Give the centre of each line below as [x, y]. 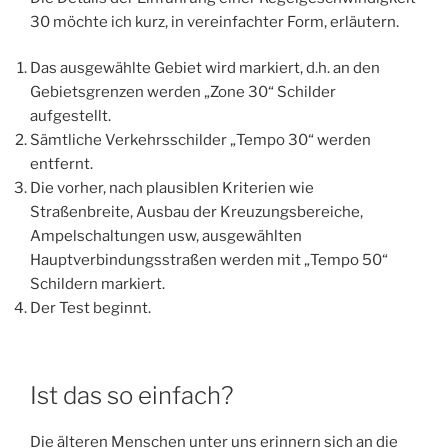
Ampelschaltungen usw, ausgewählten [166, 236]
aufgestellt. [70, 116]
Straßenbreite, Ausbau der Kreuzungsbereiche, [196, 212]
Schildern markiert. [97, 284]
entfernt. [61, 164]
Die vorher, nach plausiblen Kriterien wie [172, 188]
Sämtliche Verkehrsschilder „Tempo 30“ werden [200, 140]
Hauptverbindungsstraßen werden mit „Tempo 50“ [209, 260]
